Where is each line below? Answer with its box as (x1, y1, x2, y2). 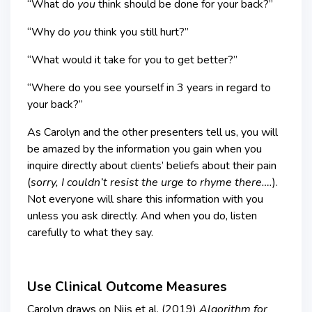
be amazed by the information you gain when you (27, 141, 262, 157)
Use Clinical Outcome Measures (27, 277, 227, 296)
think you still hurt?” (91, 24, 189, 40)
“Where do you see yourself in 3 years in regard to (27, 79, 271, 95)
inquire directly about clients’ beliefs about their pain (27, 157, 276, 173)
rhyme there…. (200, 174, 272, 190)
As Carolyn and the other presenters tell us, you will (27, 124, 278, 140)
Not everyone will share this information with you (27, 191, 263, 207)
